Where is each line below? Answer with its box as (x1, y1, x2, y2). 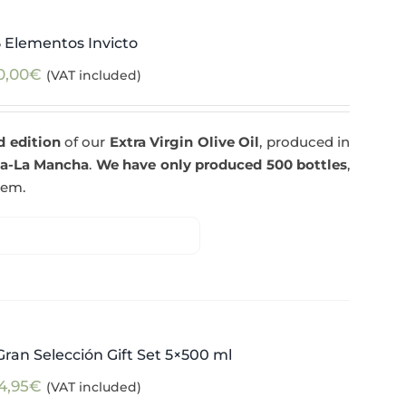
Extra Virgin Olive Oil (109, 133, 260, 150)
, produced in (259, 133, 350, 150)
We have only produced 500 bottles (95, 156, 347, 173)
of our (60, 133, 110, 150)
